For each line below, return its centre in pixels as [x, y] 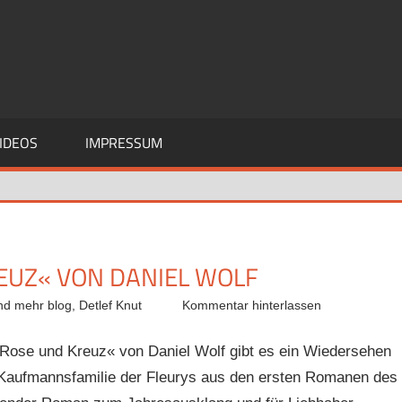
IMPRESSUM [123, 142]
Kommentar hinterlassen [251, 305]
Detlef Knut [111, 305]
